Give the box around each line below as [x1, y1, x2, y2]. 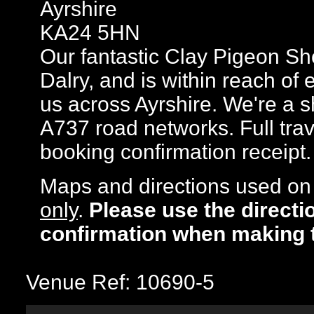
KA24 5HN [40, 21, 140, 44]
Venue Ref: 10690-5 [26, 271, 214, 294]
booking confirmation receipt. [40, 140, 311, 163]
